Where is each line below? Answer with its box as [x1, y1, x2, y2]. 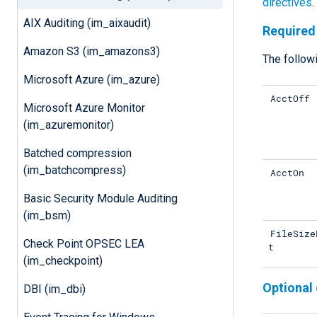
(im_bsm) [23, 208, 71, 222]
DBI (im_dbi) [23, 282, 86, 296]
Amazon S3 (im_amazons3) [23, 44, 160, 58]
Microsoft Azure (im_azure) [23, 72, 160, 86]
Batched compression [23, 146, 132, 160]
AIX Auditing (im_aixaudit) [23, 16, 151, 30]
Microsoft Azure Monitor [23, 100, 145, 115]
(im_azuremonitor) [23, 117, 114, 132]
